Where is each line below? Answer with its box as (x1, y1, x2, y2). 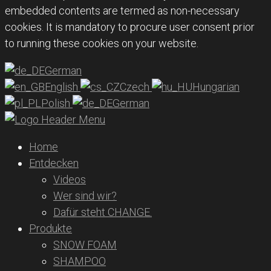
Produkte (29, 222, 72, 235)
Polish (41, 97, 73, 110)
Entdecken (29, 157, 79, 170)
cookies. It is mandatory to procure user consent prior (5, 21, 255, 34)
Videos (53, 173, 86, 186)
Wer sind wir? (53, 189, 117, 203)
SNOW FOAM (53, 238, 117, 252)
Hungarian (192, 80, 240, 94)
